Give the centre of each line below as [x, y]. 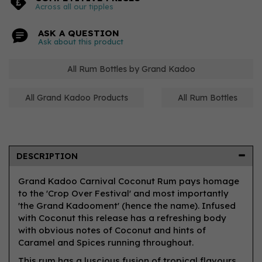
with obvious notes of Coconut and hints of [112, 230]
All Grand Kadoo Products [76, 98]
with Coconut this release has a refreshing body [122, 218]
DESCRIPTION [47, 156]
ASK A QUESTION [79, 33]
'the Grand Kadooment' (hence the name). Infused [127, 206]
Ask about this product [81, 42]
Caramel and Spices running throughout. [106, 242]
